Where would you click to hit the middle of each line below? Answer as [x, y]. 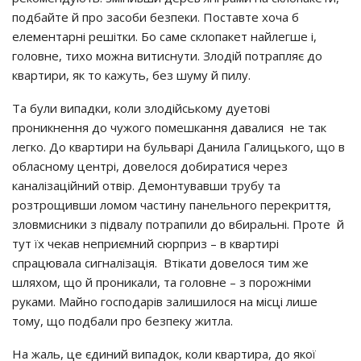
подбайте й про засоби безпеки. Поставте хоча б [156, 17]
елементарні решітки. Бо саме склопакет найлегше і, [164, 36]
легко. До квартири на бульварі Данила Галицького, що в [178, 147]
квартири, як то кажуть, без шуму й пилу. [131, 75]
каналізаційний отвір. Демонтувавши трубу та [146, 185]
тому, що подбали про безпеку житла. [122, 321]
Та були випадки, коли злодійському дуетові [141, 108]
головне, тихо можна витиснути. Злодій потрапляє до [167, 56]
